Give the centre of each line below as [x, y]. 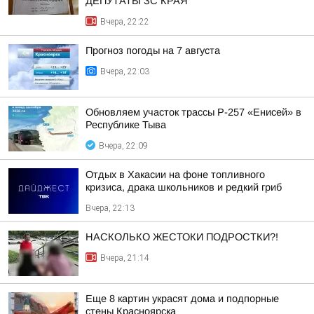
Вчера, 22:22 [125, 22]
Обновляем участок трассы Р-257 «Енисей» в [193, 112]
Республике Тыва [126, 125]
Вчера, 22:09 [123, 146]
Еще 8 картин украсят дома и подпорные [182, 299]
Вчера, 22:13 [110, 208]
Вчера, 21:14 [125, 258]
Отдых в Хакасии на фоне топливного [175, 175]
